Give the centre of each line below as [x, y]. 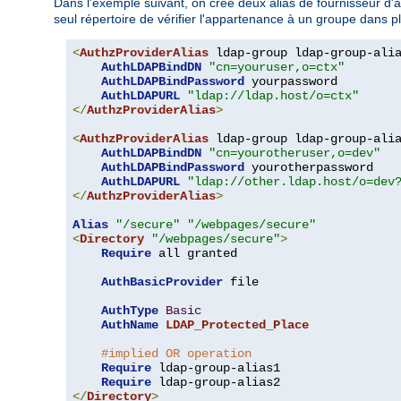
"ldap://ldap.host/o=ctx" [273, 95]
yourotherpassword [309, 167]
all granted [194, 253]
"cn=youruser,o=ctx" [277, 67]
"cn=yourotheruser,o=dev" [294, 153]
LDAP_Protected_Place [237, 324]
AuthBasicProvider [162, 282]
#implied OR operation [176, 353]
